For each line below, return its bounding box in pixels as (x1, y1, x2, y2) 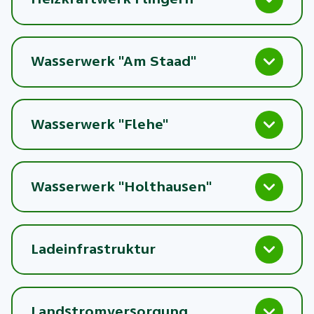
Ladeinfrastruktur (30, 240, 156, 257)
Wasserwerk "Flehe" (30, 116, 168, 132)
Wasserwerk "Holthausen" (30, 178, 212, 195)
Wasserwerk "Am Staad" (30, 53, 196, 70)
